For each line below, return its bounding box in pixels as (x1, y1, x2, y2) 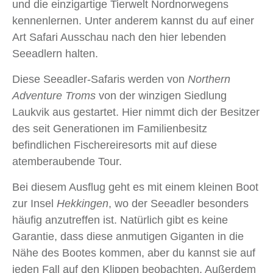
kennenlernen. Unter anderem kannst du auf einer (12, 15, 254, 27)
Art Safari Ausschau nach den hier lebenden (12, 31, 226, 44)
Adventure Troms (12, 90, 96, 102)
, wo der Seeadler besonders (108, 197, 249, 210)
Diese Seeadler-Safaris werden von (12, 73, 188, 86)
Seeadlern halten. (12, 48, 98, 60)
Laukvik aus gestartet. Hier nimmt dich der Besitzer (12, 106, 260, 119)
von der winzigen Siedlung (96, 90, 227, 102)
